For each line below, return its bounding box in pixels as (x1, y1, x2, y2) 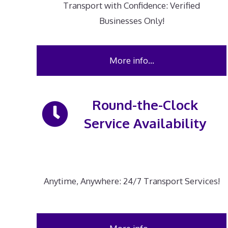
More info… (109, 55, 154, 66)
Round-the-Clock (92, 96, 198, 113)
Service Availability (83, 115, 206, 131)
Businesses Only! (99, 15, 164, 26)
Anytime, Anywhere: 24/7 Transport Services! (43, 176, 220, 187)
